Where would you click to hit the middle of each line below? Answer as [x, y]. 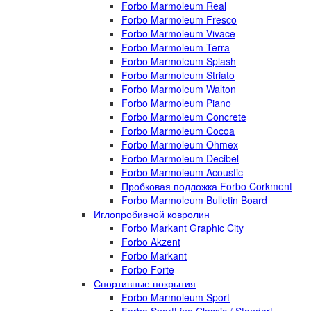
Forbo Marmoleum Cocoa [178, 131]
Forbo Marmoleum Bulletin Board [194, 200]
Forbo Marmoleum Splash [179, 61]
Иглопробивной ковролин [152, 214]
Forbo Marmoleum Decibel [180, 158]
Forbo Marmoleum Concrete [184, 117]
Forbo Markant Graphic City [183, 228]
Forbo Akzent [151, 242]
